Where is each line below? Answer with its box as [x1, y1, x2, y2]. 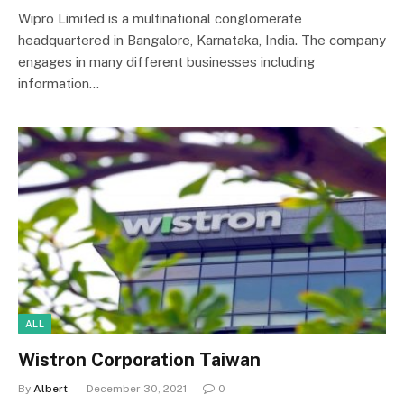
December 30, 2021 [87, 382, 187, 395]
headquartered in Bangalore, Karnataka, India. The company [18, 32, 386, 48]
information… [18, 75, 99, 91]
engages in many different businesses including [18, 53, 315, 69]
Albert [33, 382, 68, 395]
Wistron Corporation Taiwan [18, 349, 261, 371]
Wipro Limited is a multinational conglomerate [18, 10, 302, 26]
